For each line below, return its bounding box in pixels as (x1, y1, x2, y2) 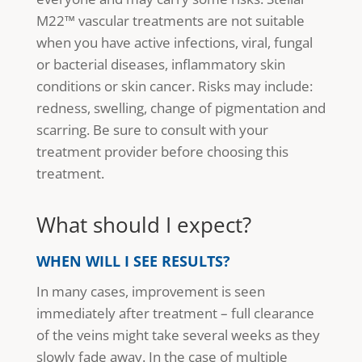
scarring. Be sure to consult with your (36, 120, 268, 139)
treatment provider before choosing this (36, 141, 288, 161)
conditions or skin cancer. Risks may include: (36, 76, 313, 95)
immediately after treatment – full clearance (36, 303, 314, 322)
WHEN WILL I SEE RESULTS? (36, 250, 230, 271)
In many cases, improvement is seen (36, 281, 265, 301)
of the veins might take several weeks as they (36, 325, 320, 344)
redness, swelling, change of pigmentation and (36, 98, 326, 117)
